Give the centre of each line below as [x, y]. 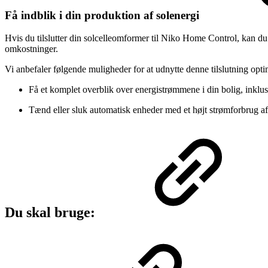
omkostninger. [31, 49]
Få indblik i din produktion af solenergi [103, 15]
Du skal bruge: [52, 213]
